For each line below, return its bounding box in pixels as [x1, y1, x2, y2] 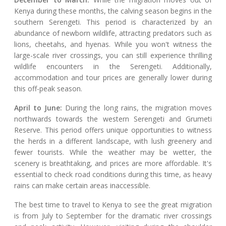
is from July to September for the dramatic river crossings [14, 211, 212, 221]
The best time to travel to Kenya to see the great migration [14, 200, 212, 210]
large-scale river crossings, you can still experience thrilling [14, 50, 212, 61]
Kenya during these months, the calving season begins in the [14, 6, 212, 16]
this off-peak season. [14, 84, 82, 94]
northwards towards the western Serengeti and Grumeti [14, 114, 212, 124]
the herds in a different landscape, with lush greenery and [14, 136, 212, 146]
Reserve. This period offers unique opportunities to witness [14, 125, 212, 135]
